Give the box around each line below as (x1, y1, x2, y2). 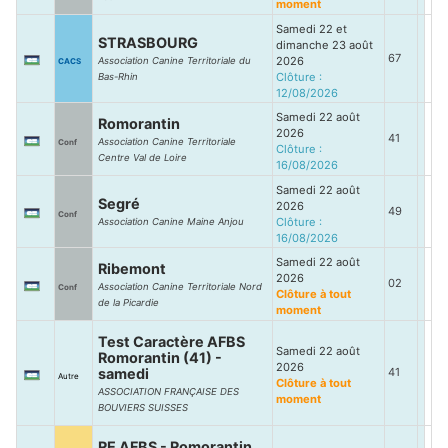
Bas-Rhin (98, 71, 138, 82)
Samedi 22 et (276, 22, 347, 36)
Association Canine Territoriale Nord (98, 281, 262, 292)
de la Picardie (98, 297, 159, 308)
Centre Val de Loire (98, 152, 187, 163)
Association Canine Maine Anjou (98, 216, 244, 227)
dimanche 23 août (276, 38, 373, 52)
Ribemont (98, 260, 166, 277)
